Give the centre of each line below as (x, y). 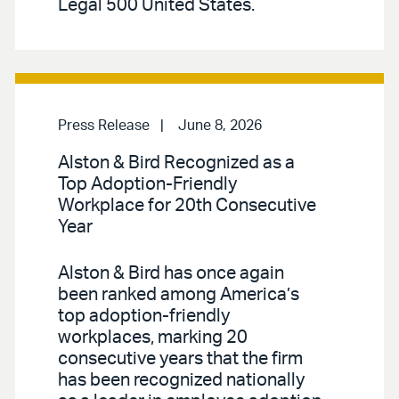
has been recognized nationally (181, 380)
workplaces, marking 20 (153, 337)
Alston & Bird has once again (171, 273)
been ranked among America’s (179, 294)
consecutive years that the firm (180, 358)
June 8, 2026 (220, 125)
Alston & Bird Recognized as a (176, 163)
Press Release (104, 125)
